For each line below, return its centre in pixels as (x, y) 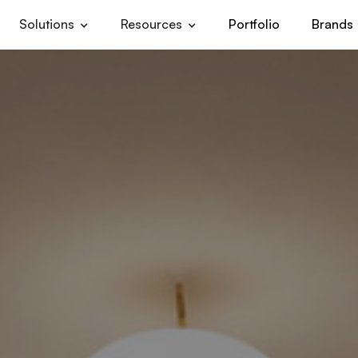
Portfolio (254, 24)
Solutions (47, 24)
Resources (151, 24)
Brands (332, 24)
